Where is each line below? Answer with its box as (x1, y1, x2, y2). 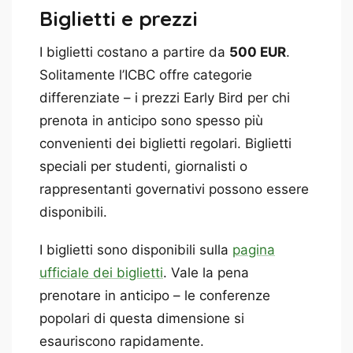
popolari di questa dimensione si (39, 310, 244, 327)
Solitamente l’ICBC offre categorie (39, 67, 252, 84)
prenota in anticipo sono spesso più (39, 113, 263, 129)
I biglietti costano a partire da (39, 44, 229, 61)
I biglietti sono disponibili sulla (39, 242, 232, 258)
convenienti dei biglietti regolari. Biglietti (39, 136, 292, 152)
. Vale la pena (163, 265, 249, 281)
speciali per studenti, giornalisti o (39, 158, 247, 175)
